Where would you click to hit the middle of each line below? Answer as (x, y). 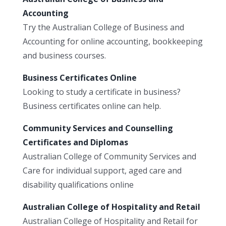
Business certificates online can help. (92, 106)
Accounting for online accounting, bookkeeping (113, 42)
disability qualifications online (78, 185)
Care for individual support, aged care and (102, 171)
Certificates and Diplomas (75, 143)
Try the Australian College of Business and (103, 27)
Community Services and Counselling (98, 128)
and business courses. (64, 56)
